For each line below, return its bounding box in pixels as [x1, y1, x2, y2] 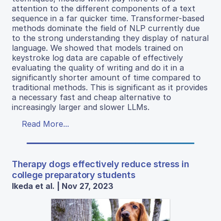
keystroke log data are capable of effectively [12, 52, 183, 63]
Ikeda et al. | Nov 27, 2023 [12, 181, 113, 191]
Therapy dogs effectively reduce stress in [12, 158, 189, 169]
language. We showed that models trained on [12, 42, 183, 53]
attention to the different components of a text [12, 3, 195, 13]
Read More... [22, 118, 69, 129]
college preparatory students [12, 169, 136, 180]
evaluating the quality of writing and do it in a [12, 62, 184, 73]
